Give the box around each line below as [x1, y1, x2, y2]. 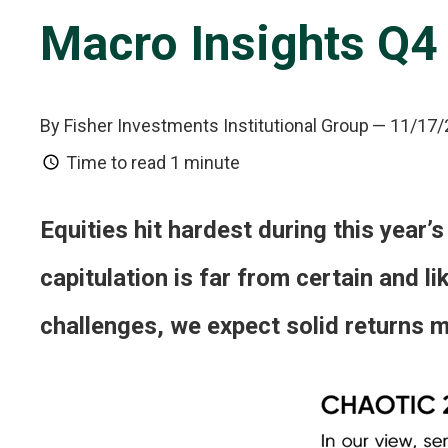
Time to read [62, 152, 170, 173]
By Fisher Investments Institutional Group [40, 115, 369, 136]
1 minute [170, 152, 240, 173]
